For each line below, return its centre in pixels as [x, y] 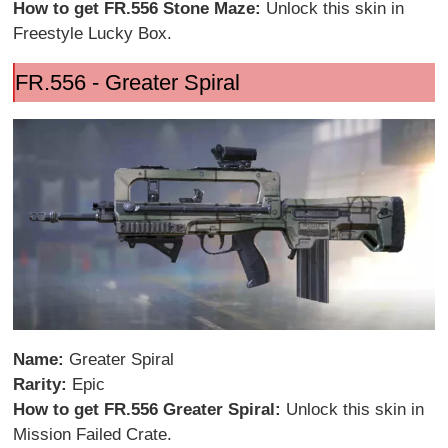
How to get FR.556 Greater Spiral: [150, 409]
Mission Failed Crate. [93, 434]
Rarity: [43, 384]
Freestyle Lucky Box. [93, 33]
